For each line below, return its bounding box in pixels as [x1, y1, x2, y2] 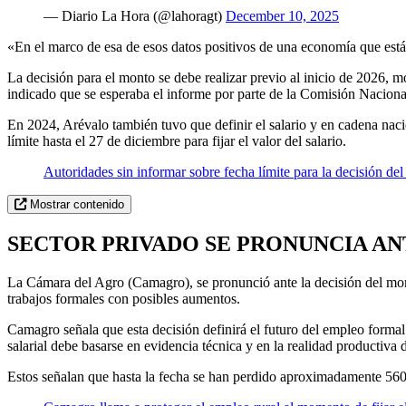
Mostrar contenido [26, 197, 124, 211]
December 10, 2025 [226, 7, 339, 24]
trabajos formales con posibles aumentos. [7, 290, 240, 306]
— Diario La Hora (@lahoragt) [43, 7, 226, 24]
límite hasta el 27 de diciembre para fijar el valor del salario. [7, 132, 346, 149]
